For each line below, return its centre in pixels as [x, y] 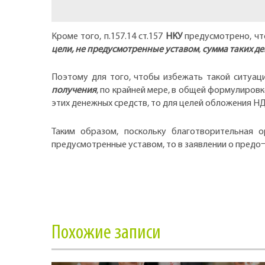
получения [74, 91]
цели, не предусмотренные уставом [125, 49]
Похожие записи [106, 234]
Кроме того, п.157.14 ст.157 [109, 36]
